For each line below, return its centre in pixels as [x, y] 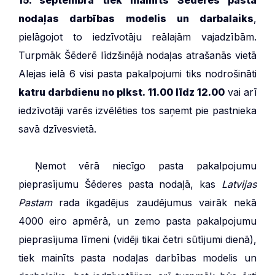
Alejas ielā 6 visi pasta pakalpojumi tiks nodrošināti [137, 73]
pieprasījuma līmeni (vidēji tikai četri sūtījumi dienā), [137, 239]
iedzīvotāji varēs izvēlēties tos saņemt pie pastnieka [137, 110]
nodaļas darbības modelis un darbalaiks [136, 18]
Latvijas [239, 184]
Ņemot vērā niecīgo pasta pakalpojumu [146, 165]
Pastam [35, 202]
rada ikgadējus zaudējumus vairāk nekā [154, 202]
